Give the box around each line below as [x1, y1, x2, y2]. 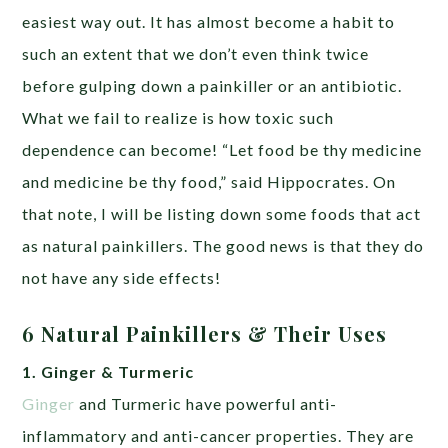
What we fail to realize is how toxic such [22, 107, 335, 127]
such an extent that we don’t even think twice [22, 43, 370, 63]
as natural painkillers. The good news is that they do [22, 235, 425, 255]
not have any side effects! [22, 267, 222, 287]
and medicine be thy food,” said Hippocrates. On [22, 171, 397, 191]
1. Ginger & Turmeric [22, 361, 195, 381]
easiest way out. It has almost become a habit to [22, 11, 396, 31]
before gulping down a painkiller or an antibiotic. [22, 75, 403, 95]
